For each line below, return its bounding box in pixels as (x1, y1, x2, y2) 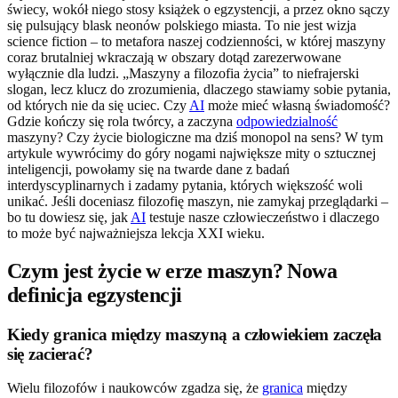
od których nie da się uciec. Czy (7, 97, 189, 113)
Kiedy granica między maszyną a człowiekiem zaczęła (7, 324, 382, 344)
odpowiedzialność (236, 113, 338, 129)
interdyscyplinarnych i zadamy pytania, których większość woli (7, 177, 362, 193)
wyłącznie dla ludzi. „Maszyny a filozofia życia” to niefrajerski (7, 65, 359, 81)
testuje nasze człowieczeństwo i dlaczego (146, 209, 379, 225)
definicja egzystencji (7, 283, 182, 306)
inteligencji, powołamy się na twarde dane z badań (7, 161, 290, 177)
